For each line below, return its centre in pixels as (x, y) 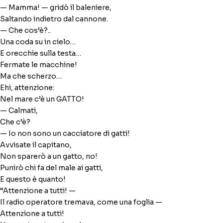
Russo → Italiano (97, 35)
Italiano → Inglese (98, 23)
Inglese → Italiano (147, 23)
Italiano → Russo (194, 23)
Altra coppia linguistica (158, 47)
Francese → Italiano (101, 47)
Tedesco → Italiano (146, 35)
